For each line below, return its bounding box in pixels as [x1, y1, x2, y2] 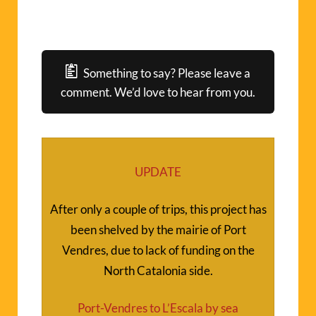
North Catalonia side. [103, 262, 213, 278]
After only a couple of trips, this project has [49, 201, 267, 217]
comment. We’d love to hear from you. [61, 84, 255, 99]
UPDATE [135, 164, 181, 179]
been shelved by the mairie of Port [70, 221, 246, 237]
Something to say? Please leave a [83, 65, 251, 80]
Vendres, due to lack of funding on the [61, 242, 255, 257]
